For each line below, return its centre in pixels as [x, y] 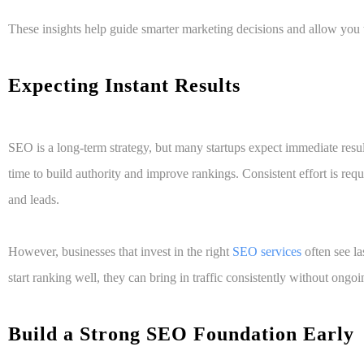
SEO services [267, 252]
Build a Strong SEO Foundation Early [184, 334]
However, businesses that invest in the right [120, 252]
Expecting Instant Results [127, 86]
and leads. [34, 200]
